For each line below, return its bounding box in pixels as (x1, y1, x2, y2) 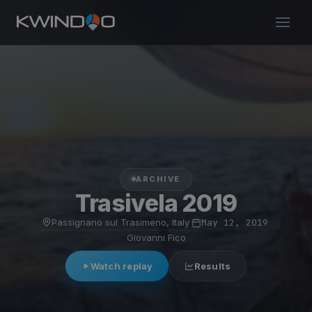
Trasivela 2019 (75, 188, 237, 217)
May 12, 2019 (201, 217, 268, 228)
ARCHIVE (136, 173, 180, 184)
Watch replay (90, 260, 153, 272)
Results (194, 260, 231, 272)
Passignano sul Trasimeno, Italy (52, 216, 189, 228)
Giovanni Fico (126, 231, 186, 243)
